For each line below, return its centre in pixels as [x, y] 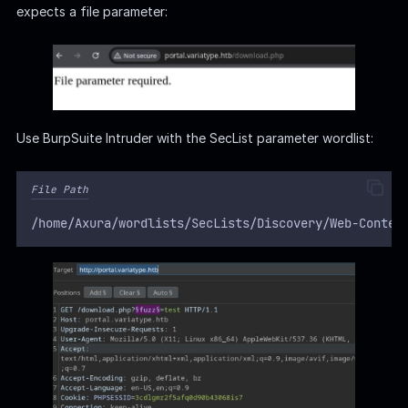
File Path [59, 190]
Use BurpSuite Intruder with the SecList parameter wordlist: [194, 138]
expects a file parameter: [92, 11]
